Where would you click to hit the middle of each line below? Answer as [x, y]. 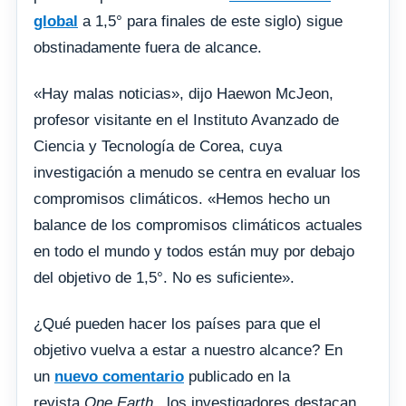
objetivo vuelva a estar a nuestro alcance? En [188, 351]
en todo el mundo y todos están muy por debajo [194, 252]
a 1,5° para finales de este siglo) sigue [210, 22]
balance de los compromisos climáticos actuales [198, 226]
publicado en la [237, 377]
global [56, 22]
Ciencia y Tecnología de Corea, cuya [158, 147]
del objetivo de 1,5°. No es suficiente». [164, 278]
